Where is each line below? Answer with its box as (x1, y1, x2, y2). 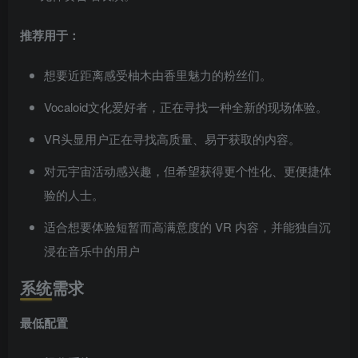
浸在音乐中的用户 (44, 242, 140, 260)
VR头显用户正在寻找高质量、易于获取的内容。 (44, 130, 300, 148)
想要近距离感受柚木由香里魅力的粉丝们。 (44, 66, 272, 84)
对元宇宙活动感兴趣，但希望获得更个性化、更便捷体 (44, 162, 332, 180)
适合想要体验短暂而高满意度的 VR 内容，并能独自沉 (44, 218, 331, 236)
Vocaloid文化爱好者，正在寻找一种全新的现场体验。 (44, 98, 328, 116)
